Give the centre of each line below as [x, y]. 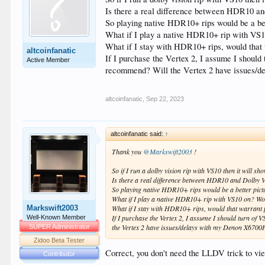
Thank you [128, 151]
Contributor [59, 253]
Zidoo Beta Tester [59, 240]
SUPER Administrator [59, 226]
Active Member [49, 59]
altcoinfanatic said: [138, 133]
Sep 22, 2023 [165, 98]
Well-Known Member [56, 217]
